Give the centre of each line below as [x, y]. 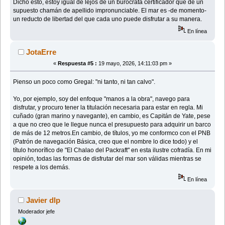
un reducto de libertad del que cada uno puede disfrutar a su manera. [108, 19]
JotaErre [41, 52]
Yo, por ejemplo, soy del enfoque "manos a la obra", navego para [102, 99]
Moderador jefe [36, 212]
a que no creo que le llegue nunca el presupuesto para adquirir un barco [112, 124]
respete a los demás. [42, 167]
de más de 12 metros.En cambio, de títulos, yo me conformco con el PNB [112, 133]
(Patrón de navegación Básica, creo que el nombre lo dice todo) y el [106, 141]
